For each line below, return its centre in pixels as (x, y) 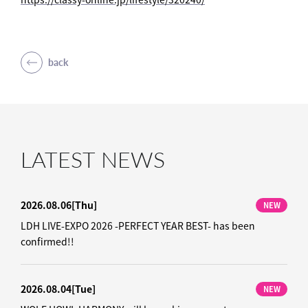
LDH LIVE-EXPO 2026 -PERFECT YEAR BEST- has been (138, 226)
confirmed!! (47, 242)
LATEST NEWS (93, 158)
